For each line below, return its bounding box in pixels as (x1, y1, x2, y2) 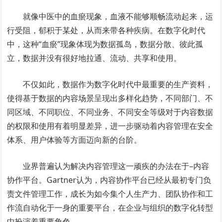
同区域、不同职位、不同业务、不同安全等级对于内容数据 (7, 107, 214, 117)
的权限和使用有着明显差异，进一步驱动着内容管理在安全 (7, 120, 214, 131)
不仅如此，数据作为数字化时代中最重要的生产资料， (23, 79, 214, 90)
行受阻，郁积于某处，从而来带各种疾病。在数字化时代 (7, 25, 206, 36)
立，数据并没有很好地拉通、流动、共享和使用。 (7, 53, 182, 63)
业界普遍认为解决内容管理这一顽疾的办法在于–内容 (23, 161, 210, 171)
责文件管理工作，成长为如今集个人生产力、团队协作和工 (7, 188, 214, 199)
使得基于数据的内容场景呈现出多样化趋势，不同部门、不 (7, 93, 214, 104)
